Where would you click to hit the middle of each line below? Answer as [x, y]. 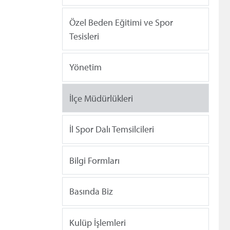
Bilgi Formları [94, 160]
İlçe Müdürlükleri [101, 98]
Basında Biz [91, 191]
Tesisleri [84, 36]
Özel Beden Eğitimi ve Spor [121, 22]
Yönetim [85, 67]
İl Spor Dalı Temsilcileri [112, 129]
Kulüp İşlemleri [98, 222]
